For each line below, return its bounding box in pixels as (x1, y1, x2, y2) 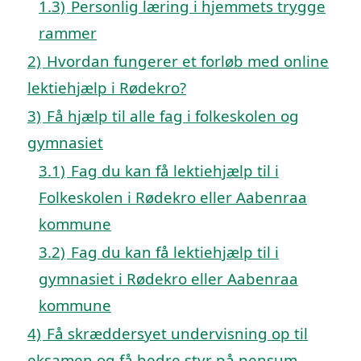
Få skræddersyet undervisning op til (47, 322, 308, 343)
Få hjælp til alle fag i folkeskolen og (47, 105, 299, 126)
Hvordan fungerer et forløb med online (47, 50, 329, 71)
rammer (39, 22, 97, 43)
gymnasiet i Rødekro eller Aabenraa (39, 268, 298, 288)
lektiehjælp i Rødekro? (27, 77, 186, 98)
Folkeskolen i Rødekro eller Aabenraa (39, 186, 307, 207)
